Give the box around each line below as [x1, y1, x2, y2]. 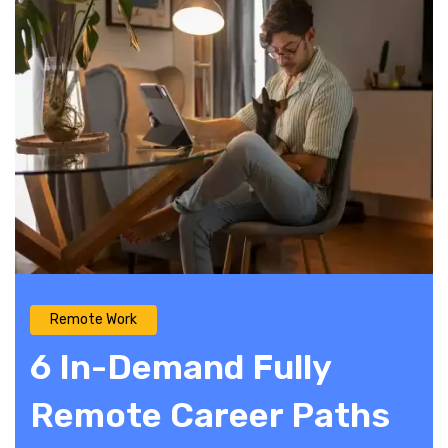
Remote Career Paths [30, 395, 390, 437]
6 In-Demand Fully [30, 347, 331, 389]
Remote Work [50, 311, 137, 329]
